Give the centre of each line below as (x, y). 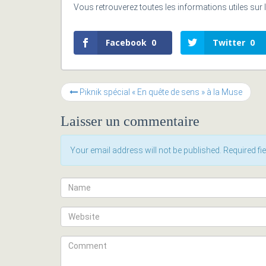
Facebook (126, 42)
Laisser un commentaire (130, 121)
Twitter (229, 42)
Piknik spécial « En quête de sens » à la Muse (160, 92)
